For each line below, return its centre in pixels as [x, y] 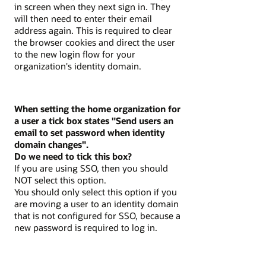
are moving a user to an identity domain [96, 204]
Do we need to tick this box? [73, 156]
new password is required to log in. [86, 228]
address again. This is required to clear [93, 30]
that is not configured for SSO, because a [97, 216]
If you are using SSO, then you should [91, 168]
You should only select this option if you [96, 192]
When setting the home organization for [97, 109]
